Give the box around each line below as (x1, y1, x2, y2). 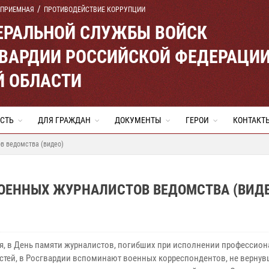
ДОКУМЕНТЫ (115, 115, 162, 125)
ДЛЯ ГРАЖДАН (38, 115, 91, 125)
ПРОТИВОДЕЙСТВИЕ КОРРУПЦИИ (44, 5, 145, 14)
